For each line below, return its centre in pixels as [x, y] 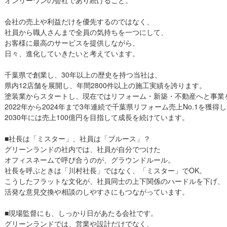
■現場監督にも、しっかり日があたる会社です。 [81, 213]
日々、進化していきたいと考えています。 [72, 53]
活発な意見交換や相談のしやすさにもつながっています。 [97, 191]
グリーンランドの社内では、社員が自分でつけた [83, 149]
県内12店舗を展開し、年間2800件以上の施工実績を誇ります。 [105, 85]
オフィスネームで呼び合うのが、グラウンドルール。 [90, 159]
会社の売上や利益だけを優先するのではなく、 [79, 21]
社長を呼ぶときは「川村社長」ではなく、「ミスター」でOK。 [105, 170]
